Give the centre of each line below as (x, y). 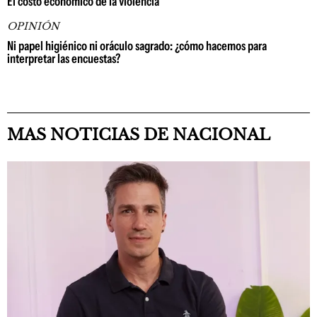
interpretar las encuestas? (64, 59)
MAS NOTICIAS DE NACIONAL (139, 135)
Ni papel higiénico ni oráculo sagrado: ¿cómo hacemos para (137, 46)
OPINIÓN (33, 26)
